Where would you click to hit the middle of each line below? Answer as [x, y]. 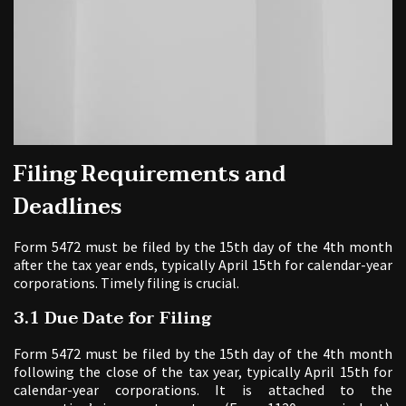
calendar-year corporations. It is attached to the [203, 390]
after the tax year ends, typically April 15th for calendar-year [203, 265]
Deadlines [68, 208]
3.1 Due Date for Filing [112, 319]
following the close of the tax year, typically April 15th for [203, 372]
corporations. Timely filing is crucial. [126, 283]
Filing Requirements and [150, 175]
